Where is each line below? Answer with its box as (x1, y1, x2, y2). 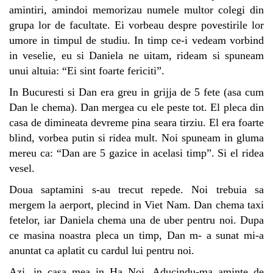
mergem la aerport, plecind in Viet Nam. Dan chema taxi (9, 198, 264, 211)
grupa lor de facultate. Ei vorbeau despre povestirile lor (9, 18, 264, 31)
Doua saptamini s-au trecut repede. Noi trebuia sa (9, 183, 264, 196)
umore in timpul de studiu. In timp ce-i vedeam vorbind (9, 34, 264, 46)
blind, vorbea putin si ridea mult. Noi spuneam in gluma (9, 131, 264, 144)
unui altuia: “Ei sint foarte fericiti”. (9, 64, 168, 77)
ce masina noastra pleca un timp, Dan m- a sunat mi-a (9, 229, 264, 241)
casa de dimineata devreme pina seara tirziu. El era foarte (9, 116, 264, 129)
